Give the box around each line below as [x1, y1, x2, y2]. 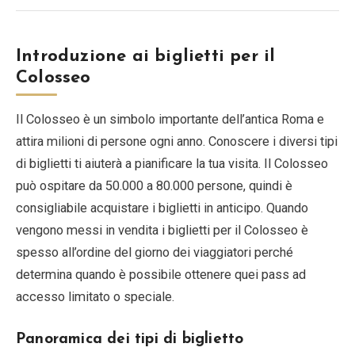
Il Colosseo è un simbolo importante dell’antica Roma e [16, 112, 324, 127]
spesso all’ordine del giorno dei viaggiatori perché [16, 245, 293, 260]
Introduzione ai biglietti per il [16, 48, 276, 66]
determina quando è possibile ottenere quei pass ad [16, 267, 306, 282]
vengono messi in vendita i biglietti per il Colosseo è [16, 223, 308, 238]
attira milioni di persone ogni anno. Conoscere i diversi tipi [16, 134, 338, 149]
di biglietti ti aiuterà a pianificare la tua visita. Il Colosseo [16, 156, 328, 171]
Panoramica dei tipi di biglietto [16, 332, 244, 347]
